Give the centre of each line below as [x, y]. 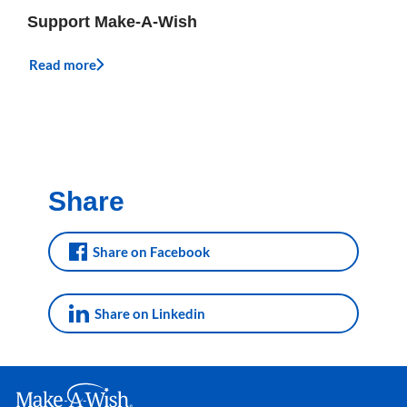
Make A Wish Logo [71, 391]
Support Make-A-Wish [112, 21]
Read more [63, 64]
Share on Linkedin [150, 313]
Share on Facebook [152, 251]
